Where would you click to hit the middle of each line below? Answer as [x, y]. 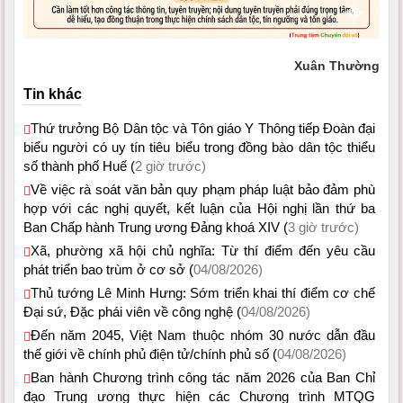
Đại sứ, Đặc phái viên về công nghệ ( [132, 312]
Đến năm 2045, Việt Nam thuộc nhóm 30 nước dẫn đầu [203, 336]
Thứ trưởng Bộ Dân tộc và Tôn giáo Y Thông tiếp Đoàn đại [203, 129]
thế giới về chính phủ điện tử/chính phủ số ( [150, 354]
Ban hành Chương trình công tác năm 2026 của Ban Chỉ [203, 378]
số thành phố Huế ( [79, 166]
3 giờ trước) [323, 228]
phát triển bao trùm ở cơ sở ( [108, 270]
